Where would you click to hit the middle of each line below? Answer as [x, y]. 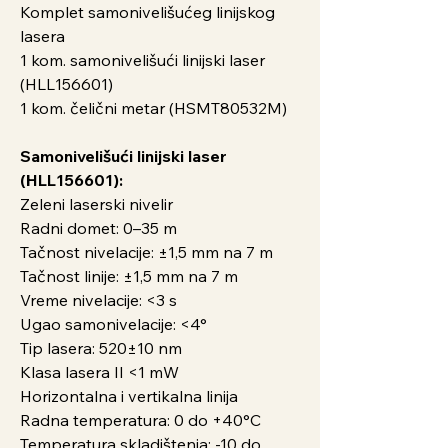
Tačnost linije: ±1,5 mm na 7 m [129, 275]
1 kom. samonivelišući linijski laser [142, 59]
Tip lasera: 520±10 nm [101, 347]
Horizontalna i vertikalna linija [129, 395]
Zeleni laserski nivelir [96, 203]
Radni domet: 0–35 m [98, 227]
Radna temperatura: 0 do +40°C [140, 419]
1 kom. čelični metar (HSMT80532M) [153, 107]
